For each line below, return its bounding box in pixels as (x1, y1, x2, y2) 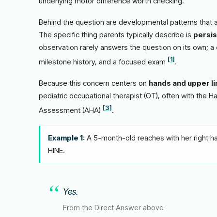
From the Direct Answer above (63, 203, 164, 212)
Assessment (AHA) (39, 106, 103, 115)
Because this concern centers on (39, 78, 149, 88)
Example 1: (48, 133, 85, 142)
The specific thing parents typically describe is (39, 30, 193, 39)
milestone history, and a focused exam (39, 57, 168, 66)
